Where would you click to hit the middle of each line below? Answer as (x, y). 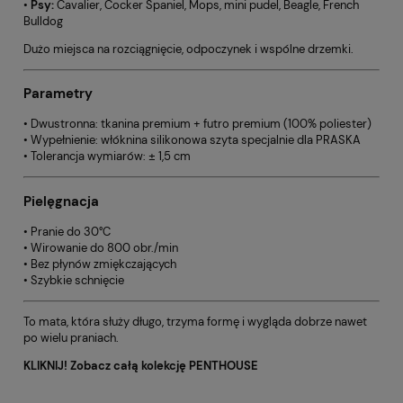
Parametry (58, 94)
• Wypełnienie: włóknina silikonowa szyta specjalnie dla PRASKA (192, 140)
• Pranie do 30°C (67, 231)
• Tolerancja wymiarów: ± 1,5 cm (107, 157)
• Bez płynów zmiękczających (100, 264)
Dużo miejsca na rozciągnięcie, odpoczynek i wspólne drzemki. (188, 49)
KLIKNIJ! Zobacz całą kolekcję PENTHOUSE (141, 365)
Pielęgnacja (61, 201)
